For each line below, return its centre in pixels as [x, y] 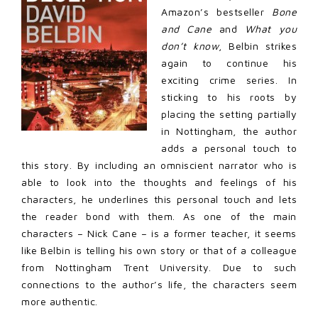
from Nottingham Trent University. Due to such [159, 267]
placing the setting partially [229, 114]
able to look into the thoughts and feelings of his [159, 182]
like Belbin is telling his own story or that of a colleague [159, 250]
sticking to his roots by [229, 97]
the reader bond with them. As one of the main [159, 216]
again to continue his [229, 62]
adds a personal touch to [229, 148]
